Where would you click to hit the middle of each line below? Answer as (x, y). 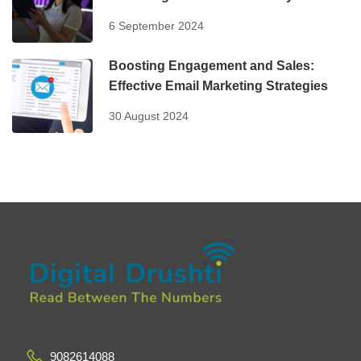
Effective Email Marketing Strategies (218, 85)
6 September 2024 (156, 25)
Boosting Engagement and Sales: (212, 65)
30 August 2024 (149, 116)
